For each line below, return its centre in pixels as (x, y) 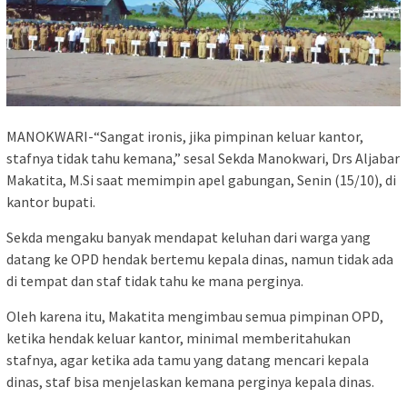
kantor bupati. (51, 202)
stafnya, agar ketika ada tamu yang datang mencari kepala (188, 360)
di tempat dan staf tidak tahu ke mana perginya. (155, 281)
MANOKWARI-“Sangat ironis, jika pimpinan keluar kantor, (185, 137)
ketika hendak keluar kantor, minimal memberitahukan (179, 338)
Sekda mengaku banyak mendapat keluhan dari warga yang (189, 238)
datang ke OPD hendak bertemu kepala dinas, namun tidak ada (200, 259)
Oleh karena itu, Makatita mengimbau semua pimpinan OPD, (195, 317)
